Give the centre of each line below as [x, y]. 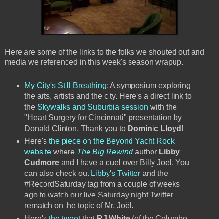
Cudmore [42, 163]
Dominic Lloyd [154, 129]
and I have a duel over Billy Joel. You [124, 163]
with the [162, 107]
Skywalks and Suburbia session [92, 107]
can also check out [57, 174]
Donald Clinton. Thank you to [76, 129]
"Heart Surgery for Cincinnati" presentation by [103, 118]
